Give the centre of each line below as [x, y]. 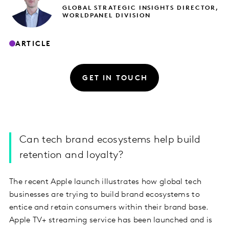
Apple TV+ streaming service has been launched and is [111, 221]
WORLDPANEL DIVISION [107, 16]
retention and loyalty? [72, 156]
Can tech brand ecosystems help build [110, 140]
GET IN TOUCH [115, 78]
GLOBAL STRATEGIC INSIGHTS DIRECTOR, [141, 8]
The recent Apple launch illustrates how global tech [106, 182]
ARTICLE [33, 44]
